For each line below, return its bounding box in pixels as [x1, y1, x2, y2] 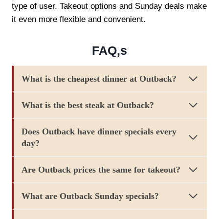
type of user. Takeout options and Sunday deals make [12, 1, 207, 11]
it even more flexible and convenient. [12, 14, 146, 24]
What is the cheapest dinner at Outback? [22, 74, 176, 84]
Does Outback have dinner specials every [22, 127, 176, 137]
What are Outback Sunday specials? [22, 191, 159, 201]
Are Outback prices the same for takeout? [22, 165, 180, 175]
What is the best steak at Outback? [22, 100, 154, 110]
